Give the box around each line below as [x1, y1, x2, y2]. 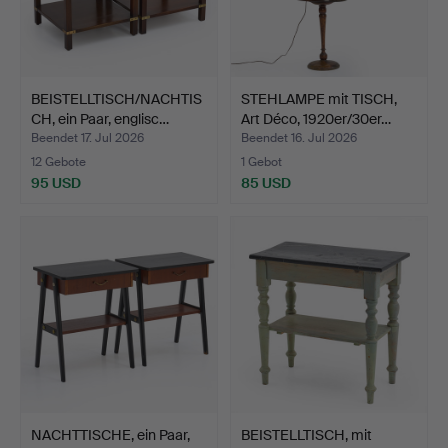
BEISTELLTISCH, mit [241, 425, 372, 444]
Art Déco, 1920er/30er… [241, 109, 391, 128]
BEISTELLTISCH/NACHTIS [31, 89, 202, 108]
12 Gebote [31, 153, 86, 170]
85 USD [241, 173, 291, 192]
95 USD [31, 173, 81, 192]
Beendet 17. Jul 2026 [31, 129, 144, 146]
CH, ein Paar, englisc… [31, 109, 169, 128]
